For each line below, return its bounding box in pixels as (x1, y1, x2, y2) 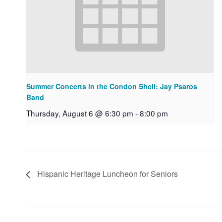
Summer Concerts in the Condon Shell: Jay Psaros (26, 81, 197, 91)
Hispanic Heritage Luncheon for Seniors (35, 167, 178, 179)
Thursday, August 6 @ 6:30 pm (26, 107, 133, 118)
